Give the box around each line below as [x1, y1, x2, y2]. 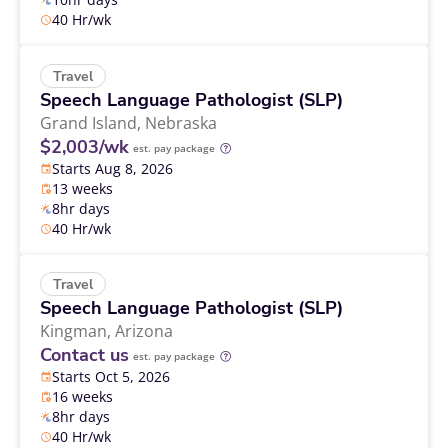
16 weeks [52, 386, 113, 406]
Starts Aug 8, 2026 [52, 158, 173, 178]
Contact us [40, 342, 129, 367]
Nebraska [145, 111, 217, 134]
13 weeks [52, 178, 113, 198]
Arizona [115, 319, 173, 342]
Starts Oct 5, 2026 [52, 366, 170, 386]
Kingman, [40, 319, 115, 342]
